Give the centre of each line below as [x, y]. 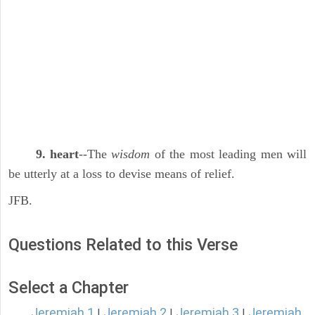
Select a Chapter [69, 288]
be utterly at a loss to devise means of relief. [122, 174]
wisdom [131, 154]
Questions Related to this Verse [123, 245]
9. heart [57, 154]
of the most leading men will [229, 154]
